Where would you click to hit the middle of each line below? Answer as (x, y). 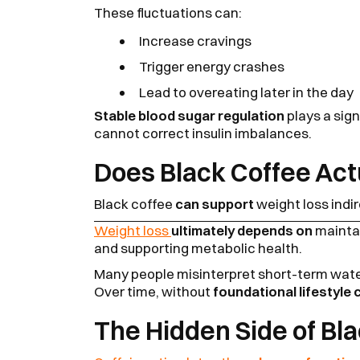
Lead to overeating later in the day (246, 92)
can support (216, 203)
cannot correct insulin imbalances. (203, 133)
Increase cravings (195, 40)
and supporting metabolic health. (198, 247)
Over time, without (153, 291)
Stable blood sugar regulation (189, 115)
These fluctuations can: (168, 12)
